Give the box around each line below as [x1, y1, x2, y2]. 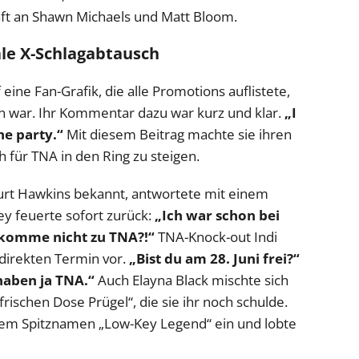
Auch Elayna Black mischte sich [95, 270, 288, 289]
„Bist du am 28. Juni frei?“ [129, 248, 300, 268]
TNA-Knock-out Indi [155, 227, 277, 246]
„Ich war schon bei [155, 205, 280, 224]
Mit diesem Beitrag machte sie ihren [63, 124, 292, 143]
